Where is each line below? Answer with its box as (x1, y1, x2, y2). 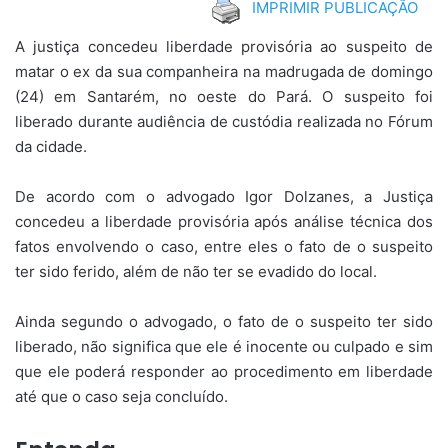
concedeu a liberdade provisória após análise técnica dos (15, 211, 433, 231)
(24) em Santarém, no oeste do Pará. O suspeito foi (15, 86, 433, 106)
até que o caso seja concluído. (15, 386, 228, 406)
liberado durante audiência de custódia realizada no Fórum (15, 111, 433, 131)
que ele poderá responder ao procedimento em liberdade (15, 361, 433, 381)
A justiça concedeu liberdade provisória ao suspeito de (15, 36, 433, 56)
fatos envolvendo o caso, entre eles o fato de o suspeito (15, 236, 433, 256)
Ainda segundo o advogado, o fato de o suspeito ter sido (15, 311, 433, 331)
